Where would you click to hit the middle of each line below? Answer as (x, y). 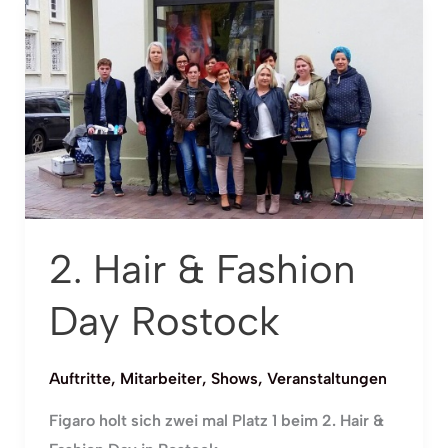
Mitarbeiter (160, 379)
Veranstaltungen (326, 379)
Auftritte (79, 379)
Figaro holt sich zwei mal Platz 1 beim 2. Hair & (216, 421)
